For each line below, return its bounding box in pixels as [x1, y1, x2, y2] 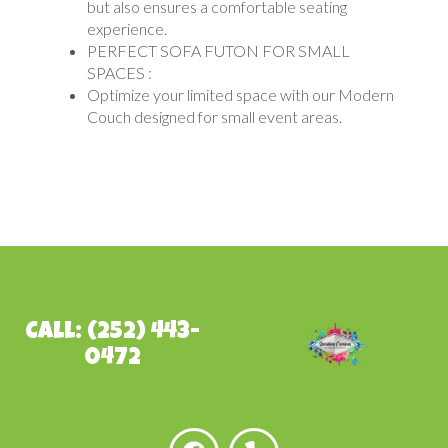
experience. [87, 18, 170, 38]
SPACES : [87, 62, 152, 82]
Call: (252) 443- [24, 320, 200, 345]
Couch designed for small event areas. [87, 106, 342, 126]
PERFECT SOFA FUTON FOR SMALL [87, 40, 350, 60]
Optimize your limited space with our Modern [87, 84, 394, 104]
